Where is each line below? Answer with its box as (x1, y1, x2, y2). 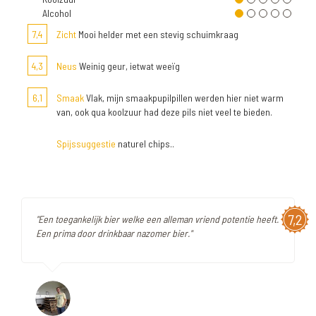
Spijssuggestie (56, 138, 116, 150)
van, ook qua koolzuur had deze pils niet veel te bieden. (56, 106, 272, 118)
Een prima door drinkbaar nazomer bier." (36, 227, 192, 239)
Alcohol (42, 7, 71, 19)
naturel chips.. (116, 138, 174, 150)
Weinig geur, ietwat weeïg (77, 60, 180, 72)
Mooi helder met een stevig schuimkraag (76, 28, 238, 40)
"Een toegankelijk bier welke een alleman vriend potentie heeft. (36, 213, 279, 225)
